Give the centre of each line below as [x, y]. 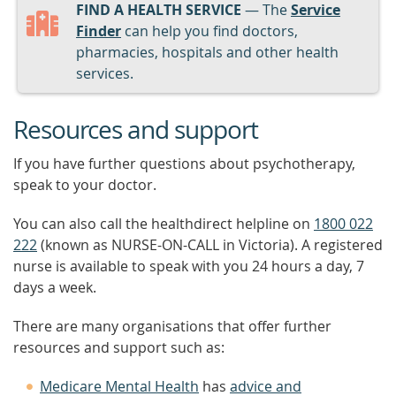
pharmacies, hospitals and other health [207, 52]
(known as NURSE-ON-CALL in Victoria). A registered [210, 245]
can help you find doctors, [209, 31]
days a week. [55, 287]
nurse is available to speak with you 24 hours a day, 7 [189, 266]
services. [105, 73]
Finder [99, 31]
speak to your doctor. [85, 185]
